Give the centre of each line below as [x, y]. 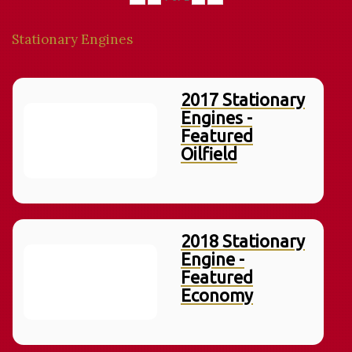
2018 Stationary [243, 241]
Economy [217, 295]
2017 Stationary [243, 99]
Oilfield [209, 154]
